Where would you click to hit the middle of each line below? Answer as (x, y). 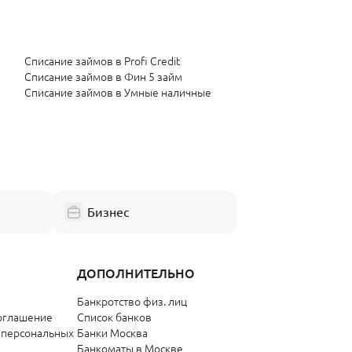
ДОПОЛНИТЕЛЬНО (136, 274)
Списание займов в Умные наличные (118, 93)
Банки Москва (112, 334)
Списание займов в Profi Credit (102, 62)
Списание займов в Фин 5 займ (103, 77)
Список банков (114, 318)
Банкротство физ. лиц (132, 302)
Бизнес (108, 213)
